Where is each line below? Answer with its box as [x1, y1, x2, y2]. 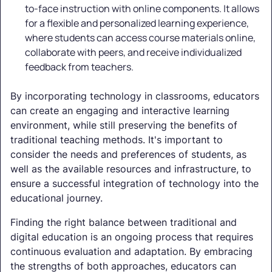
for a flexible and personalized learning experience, [25, 16, 249, 30]
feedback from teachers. [25, 60, 134, 74]
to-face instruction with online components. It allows [25, 2, 259, 16]
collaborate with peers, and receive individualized [25, 46, 242, 59]
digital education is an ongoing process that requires [10, 231, 253, 243]
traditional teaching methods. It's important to [10, 134, 223, 146]
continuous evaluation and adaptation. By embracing [10, 245, 253, 258]
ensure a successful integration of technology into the [10, 177, 259, 190]
